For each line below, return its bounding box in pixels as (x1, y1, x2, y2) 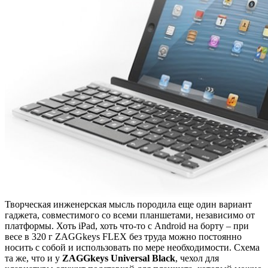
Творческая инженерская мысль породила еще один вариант (5, 199, 252, 209)
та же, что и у (5, 252, 62, 263)
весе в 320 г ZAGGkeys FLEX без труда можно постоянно (5, 231, 242, 242)
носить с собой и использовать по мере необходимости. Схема (5, 242, 260, 252)
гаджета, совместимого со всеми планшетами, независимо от (5, 209, 255, 220)
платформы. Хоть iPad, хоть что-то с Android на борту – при (5, 220, 249, 231)
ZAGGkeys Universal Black (62, 252, 175, 263)
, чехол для (175, 252, 219, 263)
